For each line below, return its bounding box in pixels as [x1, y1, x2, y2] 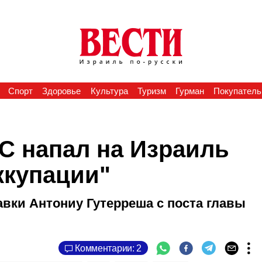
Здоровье [42, 86, 81, 96]
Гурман [175, 86, 205, 96]
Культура [90, 86, 128, 96]
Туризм [137, 86, 166, 96]
